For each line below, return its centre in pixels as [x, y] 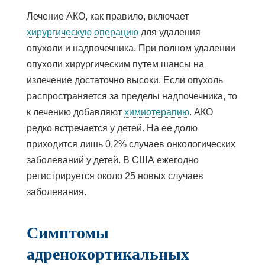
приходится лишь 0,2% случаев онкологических [131, 144]
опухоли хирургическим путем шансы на [115, 64]
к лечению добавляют [75, 112]
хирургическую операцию [82, 32]
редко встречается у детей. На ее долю [112, 128]
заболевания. [56, 192]
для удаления [169, 32]
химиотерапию [156, 112]
